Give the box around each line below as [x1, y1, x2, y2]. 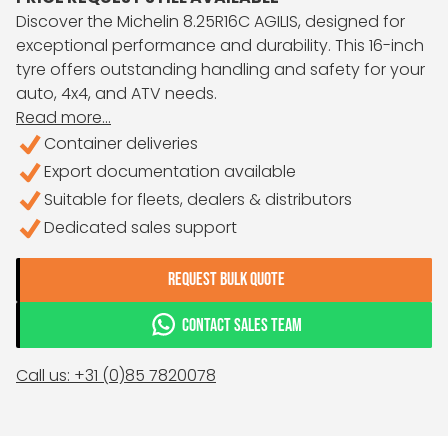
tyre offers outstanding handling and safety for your [16, 58, 425, 81]
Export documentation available [44, 160, 296, 183]
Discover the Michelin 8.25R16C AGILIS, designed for [16, 10, 405, 33]
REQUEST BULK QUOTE [167, 269, 285, 290]
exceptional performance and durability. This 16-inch [16, 34, 424, 57]
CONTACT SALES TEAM [182, 315, 302, 336]
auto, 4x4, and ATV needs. [16, 82, 217, 105]
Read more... [16, 106, 111, 129]
